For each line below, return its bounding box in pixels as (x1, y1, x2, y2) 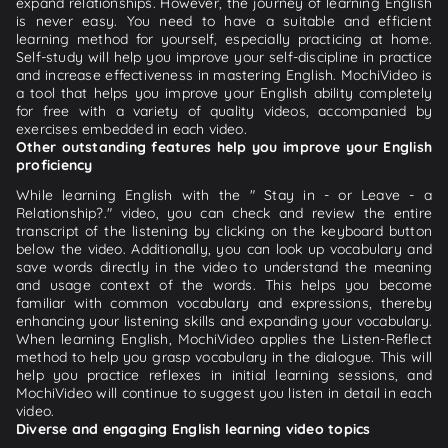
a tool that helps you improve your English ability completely (16, 83, 432, 102)
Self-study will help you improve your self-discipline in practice (16, 47, 432, 66)
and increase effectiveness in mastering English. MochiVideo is (16, 65, 432, 84)
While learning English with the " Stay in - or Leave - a (16, 185, 432, 204)
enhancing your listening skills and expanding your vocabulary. (16, 311, 432, 330)
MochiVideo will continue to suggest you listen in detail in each (16, 383, 432, 402)
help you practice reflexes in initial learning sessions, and (16, 365, 432, 384)
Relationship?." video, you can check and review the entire (16, 203, 432, 222)
